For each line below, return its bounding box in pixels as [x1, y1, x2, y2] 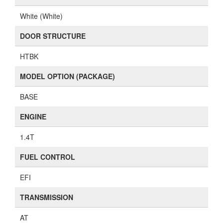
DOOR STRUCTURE [20, 31, 86, 41]
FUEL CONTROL [20, 152, 75, 162]
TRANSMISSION [20, 192, 73, 202]
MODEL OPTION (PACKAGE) [20, 71, 115, 81]
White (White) [20, 11, 63, 21]
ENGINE [20, 111, 46, 121]
